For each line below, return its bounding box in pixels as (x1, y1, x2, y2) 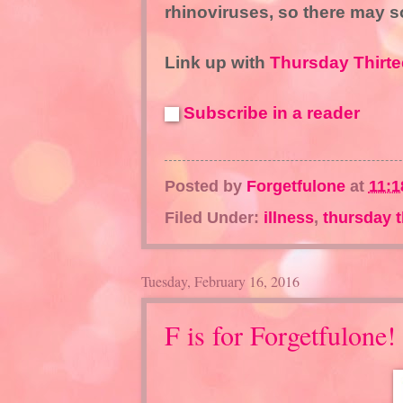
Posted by (164, 175, 246, 195)
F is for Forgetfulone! (164, 317, 396, 354)
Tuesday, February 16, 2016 (140, 272, 300, 291)
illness (263, 208, 314, 228)
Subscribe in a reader (183, 103, 360, 122)
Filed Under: (164, 208, 264, 228)
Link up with (164, 52, 270, 72)
